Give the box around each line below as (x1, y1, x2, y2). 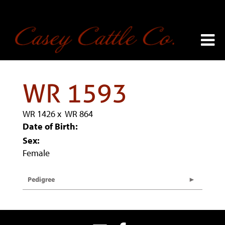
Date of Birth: (23, 121, 78, 132)
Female (23, 147, 50, 159)
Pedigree (28, 175, 55, 184)
